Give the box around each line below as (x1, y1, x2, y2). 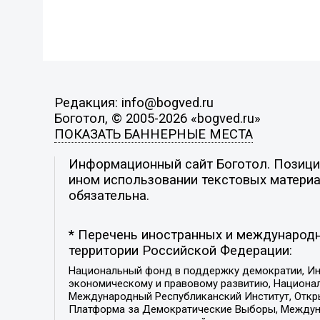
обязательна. (68, 187, 149, 204)
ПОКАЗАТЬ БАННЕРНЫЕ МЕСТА (54, 126, 253, 143)
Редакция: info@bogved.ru (54, 95, 214, 111)
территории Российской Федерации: (68, 243, 292, 259)
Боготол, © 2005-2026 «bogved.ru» (54, 111, 261, 127)
